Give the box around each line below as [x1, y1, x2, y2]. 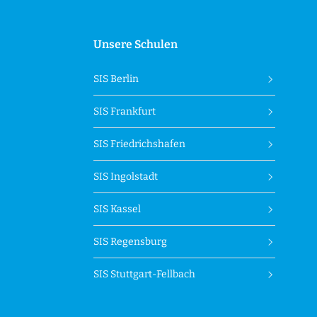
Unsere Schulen [93, 38, 178, 52]
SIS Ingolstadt [93, 171, 158, 183]
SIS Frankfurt [93, 105, 156, 118]
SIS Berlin [93, 73, 139, 86]
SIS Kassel [93, 203, 142, 216]
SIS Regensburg [93, 236, 168, 248]
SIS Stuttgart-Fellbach [93, 268, 196, 281]
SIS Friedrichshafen [93, 138, 186, 151]
